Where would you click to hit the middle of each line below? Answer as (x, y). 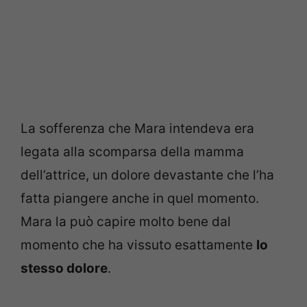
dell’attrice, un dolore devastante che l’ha (147, 175)
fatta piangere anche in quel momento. (140, 199)
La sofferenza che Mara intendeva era (137, 129)
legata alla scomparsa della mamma (132, 152)
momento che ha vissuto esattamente (138, 245)
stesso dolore (64, 269)
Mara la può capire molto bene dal (126, 222)
